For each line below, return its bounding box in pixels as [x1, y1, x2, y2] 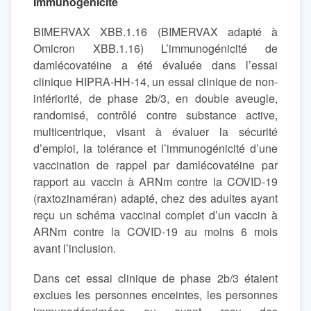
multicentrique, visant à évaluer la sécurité [33, 123, 278, 140]
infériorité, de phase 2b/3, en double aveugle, [33, 90, 278, 106]
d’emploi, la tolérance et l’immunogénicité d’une [33, 140, 278, 156]
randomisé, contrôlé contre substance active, [33, 106, 278, 123]
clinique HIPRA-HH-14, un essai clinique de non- [33, 73, 278, 90]
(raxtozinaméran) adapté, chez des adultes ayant [33, 190, 278, 206]
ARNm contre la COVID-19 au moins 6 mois [33, 223, 278, 239]
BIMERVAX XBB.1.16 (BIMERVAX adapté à [33, 23, 278, 40]
